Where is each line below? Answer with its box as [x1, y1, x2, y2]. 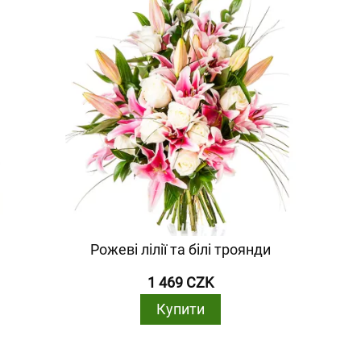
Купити [156, 301, 205, 317]
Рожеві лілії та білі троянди [90, 241, 271, 258]
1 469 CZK [147, 274, 214, 291]
